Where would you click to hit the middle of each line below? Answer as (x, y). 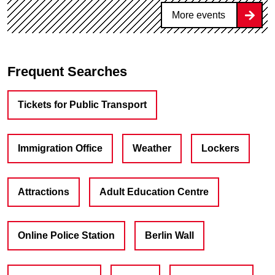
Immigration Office (60, 148)
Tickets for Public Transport (82, 104)
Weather (152, 148)
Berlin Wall (169, 235)
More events (199, 15)
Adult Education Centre (154, 192)
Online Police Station (66, 235)
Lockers (220, 148)
